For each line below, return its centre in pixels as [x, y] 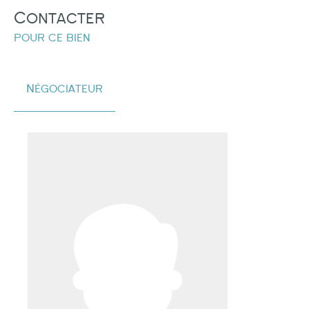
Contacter [59, 18]
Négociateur [64, 89]
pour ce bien [52, 38]
